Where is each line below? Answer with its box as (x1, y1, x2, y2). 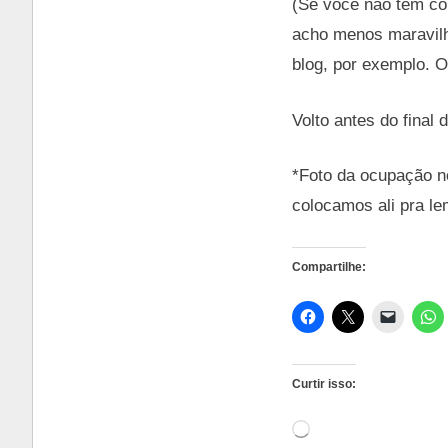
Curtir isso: (292, 376, 356, 391)
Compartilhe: (292, 259, 366, 274)
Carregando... (309, 419, 384, 434)
